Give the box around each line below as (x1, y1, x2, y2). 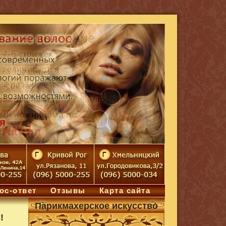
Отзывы (50, 186, 86, 195)
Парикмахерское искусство (35, 201, 158, 211)
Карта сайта (99, 186, 151, 195)
